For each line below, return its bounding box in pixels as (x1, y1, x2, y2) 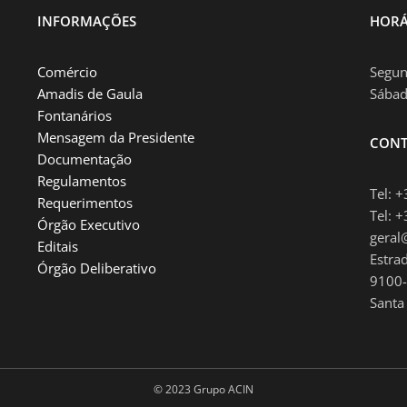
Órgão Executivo (36, 214, 140, 233)
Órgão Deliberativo (36, 258, 156, 277)
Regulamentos (36, 171, 126, 190)
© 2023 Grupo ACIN (154, 381, 253, 397)
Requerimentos (36, 193, 133, 212)
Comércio (36, 62, 97, 81)
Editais (36, 236, 78, 255)
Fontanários (36, 105, 112, 124)
